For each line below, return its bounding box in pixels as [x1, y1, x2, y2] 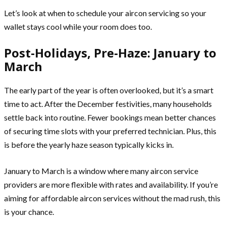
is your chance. [4, 206, 54, 216]
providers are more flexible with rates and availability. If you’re [4, 179, 218, 189]
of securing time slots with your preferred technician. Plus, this [4, 126, 216, 136]
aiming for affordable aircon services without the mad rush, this [4, 193, 220, 203]
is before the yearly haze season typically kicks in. [4, 139, 174, 149]
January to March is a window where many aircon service [4, 165, 198, 176]
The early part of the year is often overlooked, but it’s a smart [4, 85, 213, 95]
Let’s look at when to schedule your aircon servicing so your [4, 8, 206, 18]
